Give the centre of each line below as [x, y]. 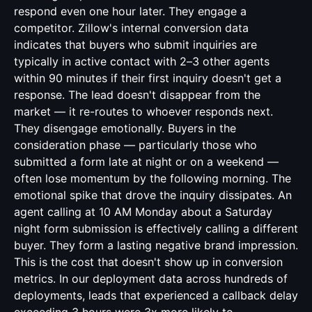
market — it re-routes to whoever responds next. [143, 111]
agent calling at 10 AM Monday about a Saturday [143, 212]
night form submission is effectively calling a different [156, 228]
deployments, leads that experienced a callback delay [156, 295]
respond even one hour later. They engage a [130, 11]
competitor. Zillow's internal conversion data [131, 28]
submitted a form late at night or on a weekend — [146, 162]
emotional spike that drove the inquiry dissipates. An [153, 195]
